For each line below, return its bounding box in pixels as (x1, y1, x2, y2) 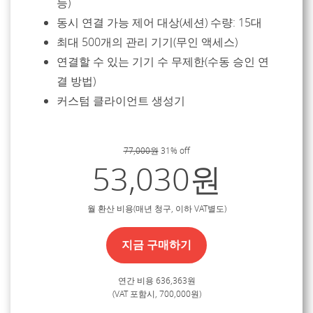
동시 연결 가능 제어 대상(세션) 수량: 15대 (57, 15, 262, 32)
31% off (158, 145, 190, 158)
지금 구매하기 (122, 237, 191, 254)
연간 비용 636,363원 (117, 275, 196, 288)
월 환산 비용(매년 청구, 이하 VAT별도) (87, 203, 226, 216)
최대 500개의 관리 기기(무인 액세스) (57, 34, 238, 52)
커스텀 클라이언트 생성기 (57, 93, 185, 110)
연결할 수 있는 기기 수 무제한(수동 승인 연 (57, 54, 269, 71)
